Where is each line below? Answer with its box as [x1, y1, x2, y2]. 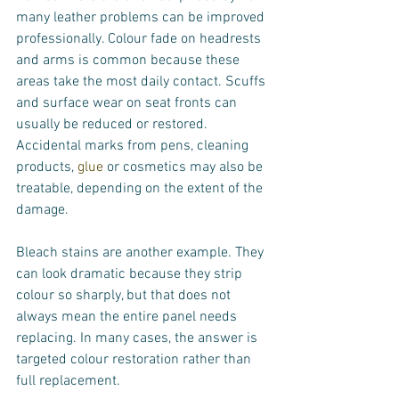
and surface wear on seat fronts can [16, 94, 240, 112]
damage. [16, 201, 69, 219]
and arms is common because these [16, 52, 243, 69]
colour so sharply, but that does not [16, 287, 234, 305]
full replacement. [16, 372, 120, 390]
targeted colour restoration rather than [16, 351, 255, 369]
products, [16, 159, 77, 176]
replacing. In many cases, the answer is [16, 330, 261, 347]
